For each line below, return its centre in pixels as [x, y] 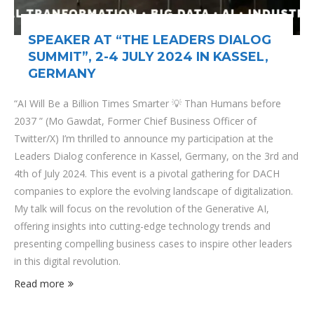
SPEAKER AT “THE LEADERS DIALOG [150, 40]
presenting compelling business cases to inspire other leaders [153, 244]
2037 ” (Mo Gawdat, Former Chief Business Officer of [135, 121]
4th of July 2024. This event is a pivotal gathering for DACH [147, 173]
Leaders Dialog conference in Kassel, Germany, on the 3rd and [156, 156]
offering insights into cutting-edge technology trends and [142, 226]
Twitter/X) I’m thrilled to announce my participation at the [144, 138]
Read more [39, 284]
